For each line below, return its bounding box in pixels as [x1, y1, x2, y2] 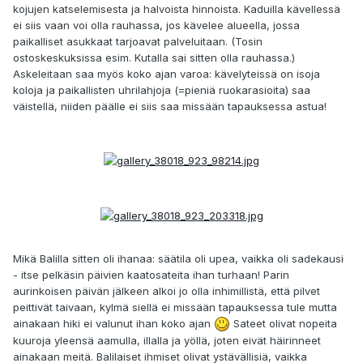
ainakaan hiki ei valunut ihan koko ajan [13, 316, 214, 330]
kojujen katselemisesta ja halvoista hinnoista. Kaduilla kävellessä [13, 2, 340, 15]
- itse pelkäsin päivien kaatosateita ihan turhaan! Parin [13, 267, 289, 281]
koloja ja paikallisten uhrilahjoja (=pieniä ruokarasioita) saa [13, 83, 310, 96]
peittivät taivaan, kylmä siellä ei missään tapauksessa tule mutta [13, 300, 337, 314]
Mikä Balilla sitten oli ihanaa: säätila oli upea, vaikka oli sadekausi [13, 251, 344, 265]
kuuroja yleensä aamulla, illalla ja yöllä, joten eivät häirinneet [13, 334, 321, 348]
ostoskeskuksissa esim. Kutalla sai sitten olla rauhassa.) [13, 50, 295, 64]
